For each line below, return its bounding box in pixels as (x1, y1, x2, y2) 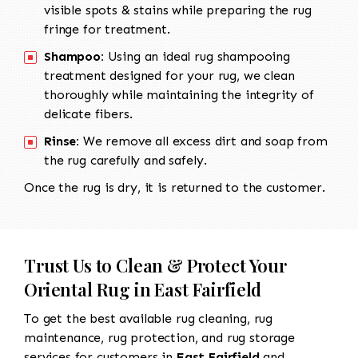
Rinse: (44, 133, 80, 149)
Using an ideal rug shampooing (103, 49, 290, 65)
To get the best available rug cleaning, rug (24, 311, 273, 327)
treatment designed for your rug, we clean (44, 68, 295, 84)
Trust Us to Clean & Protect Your (24, 253, 287, 278)
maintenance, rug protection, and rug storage (24, 330, 295, 346)
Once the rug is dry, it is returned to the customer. (24, 180, 325, 196)
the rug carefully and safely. (44, 153, 207, 169)
